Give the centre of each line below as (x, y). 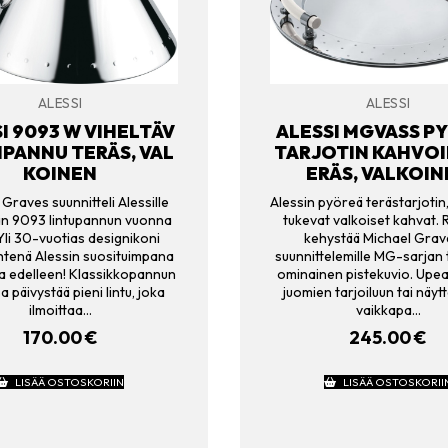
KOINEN (60, 173)
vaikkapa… (388, 309)
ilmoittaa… (60, 309)
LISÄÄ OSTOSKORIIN (69, 382)
